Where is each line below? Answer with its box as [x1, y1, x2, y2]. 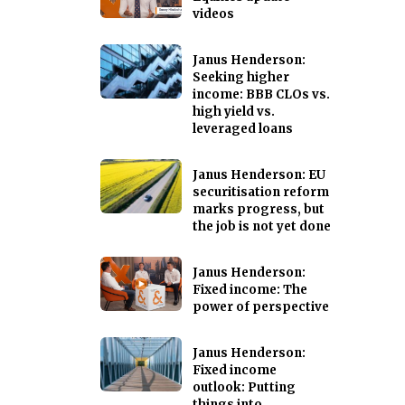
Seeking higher [193, 70, 289, 85]
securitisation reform [193, 184, 329, 200]
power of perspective [193, 299, 329, 315]
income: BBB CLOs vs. [193, 87, 330, 102]
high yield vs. [193, 104, 275, 119]
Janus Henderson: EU [193, 167, 325, 183]
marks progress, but [193, 202, 325, 217]
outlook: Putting [193, 380, 296, 395]
